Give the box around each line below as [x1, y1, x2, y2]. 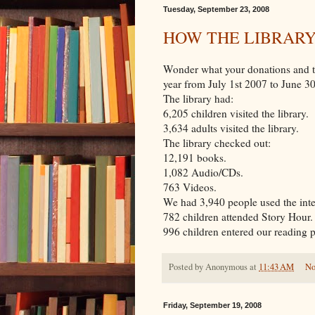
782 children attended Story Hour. [163, 209, 313, 224]
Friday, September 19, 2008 [163, 301, 262, 310]
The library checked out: [163, 135, 271, 150]
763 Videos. [163, 179, 217, 194]
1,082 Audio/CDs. [163, 165, 243, 179]
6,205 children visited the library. [163, 105, 309, 120]
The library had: [163, 91, 233, 105]
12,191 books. [163, 150, 226, 165]
